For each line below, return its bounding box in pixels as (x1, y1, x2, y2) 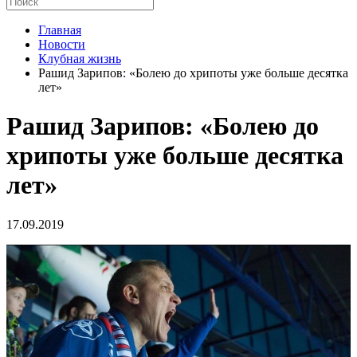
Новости (38, 37, 85, 51)
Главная (38, 23, 81, 37)
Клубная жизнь (38, 52, 121, 65)
